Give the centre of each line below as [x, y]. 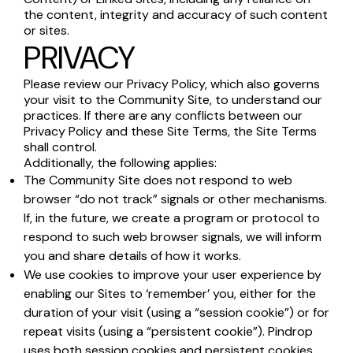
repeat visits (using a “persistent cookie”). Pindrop [168, 331]
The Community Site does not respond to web [158, 180]
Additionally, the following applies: [120, 163]
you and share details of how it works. [132, 256]
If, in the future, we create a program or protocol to [172, 218]
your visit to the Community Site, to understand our [173, 100]
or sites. [46, 30]
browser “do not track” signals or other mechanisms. [175, 199]
